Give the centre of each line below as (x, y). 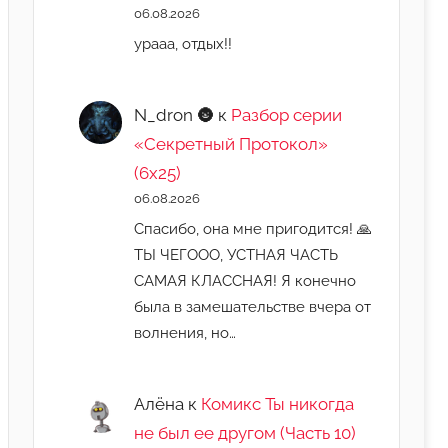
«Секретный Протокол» (231, 144)
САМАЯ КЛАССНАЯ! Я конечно (245, 280)
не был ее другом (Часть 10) (245, 433)
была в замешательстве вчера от (253, 306)
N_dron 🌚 (174, 115)
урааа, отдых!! (183, 43)
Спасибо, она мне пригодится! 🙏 (253, 228)
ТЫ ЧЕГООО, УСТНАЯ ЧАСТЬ (236, 254)
